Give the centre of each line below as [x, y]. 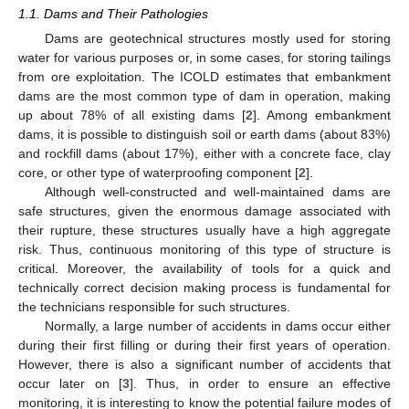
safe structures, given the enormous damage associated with [204, 211]
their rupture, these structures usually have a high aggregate [204, 231]
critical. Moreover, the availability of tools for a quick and [204, 269]
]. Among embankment [322, 115]
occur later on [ [70, 384]
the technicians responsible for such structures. [154, 307]
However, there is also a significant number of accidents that [204, 365]
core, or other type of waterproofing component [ [158, 173]
